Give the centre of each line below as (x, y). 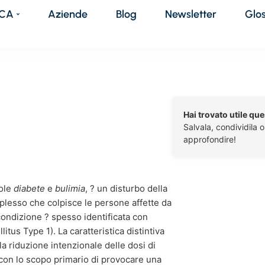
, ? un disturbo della (126, 188)
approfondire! (210, 139)
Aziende (68, 14)
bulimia (70, 188)
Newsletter (191, 14)
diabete (29, 188)
